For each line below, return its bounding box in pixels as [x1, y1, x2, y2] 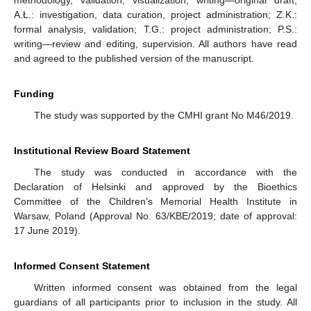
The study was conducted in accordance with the [33, 167, 297, 178]
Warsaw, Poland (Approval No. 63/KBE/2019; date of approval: [14, 210, 297, 222]
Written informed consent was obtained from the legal [33, 282, 297, 294]
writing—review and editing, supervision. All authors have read [14, 38, 297, 50]
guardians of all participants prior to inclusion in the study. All [14, 296, 297, 308]
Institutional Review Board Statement [14, 145, 190, 157]
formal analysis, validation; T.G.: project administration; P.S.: [14, 24, 297, 35]
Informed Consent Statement [14, 260, 150, 272]
